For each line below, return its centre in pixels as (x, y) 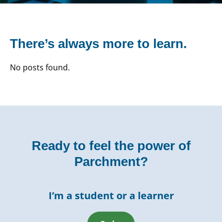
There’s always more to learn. (98, 44)
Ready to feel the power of (111, 146)
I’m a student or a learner (111, 196)
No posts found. (40, 68)
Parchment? (111, 162)
